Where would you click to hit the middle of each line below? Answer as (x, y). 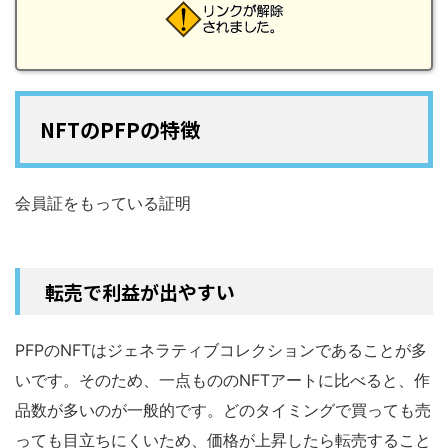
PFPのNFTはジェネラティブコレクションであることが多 (221, 349)
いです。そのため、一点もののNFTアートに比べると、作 (222, 379)
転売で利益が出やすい (140, 291)
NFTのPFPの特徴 (120, 129)
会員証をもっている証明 (103, 202)
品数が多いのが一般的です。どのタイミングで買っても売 (223, 409)
